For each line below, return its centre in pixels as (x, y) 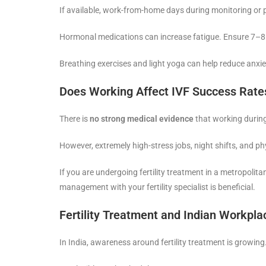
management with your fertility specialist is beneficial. (157, 187)
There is (75, 118)
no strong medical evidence (142, 118)
